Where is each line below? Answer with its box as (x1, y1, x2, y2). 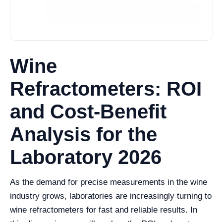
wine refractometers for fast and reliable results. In (10, 205, 197, 215)
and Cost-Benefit (10, 101, 166, 123)
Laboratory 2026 (10, 146, 162, 168)
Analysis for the (10, 123, 157, 146)
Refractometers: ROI (10, 78, 202, 100)
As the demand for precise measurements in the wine (10, 177, 207, 187)
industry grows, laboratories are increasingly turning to (10, 191, 212, 201)
